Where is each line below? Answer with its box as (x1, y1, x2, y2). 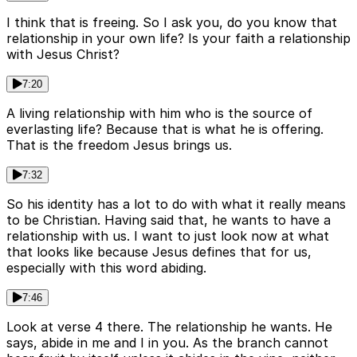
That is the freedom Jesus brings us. (6, 137, 232, 154)
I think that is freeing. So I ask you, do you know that (6, 14, 337, 31)
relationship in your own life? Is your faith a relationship (6, 30, 351, 47)
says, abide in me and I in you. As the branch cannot (6, 335, 328, 351)
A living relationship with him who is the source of (6, 105, 312, 122)
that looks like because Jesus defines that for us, (6, 244, 312, 261)
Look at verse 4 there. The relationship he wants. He (6, 319, 332, 335)
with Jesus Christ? (6, 46, 120, 63)
